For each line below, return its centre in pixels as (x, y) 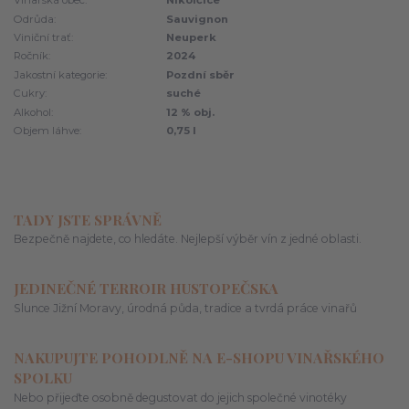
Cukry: (30, 94)
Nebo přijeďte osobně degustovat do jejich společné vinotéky (180, 397)
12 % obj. (191, 112)
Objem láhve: (47, 130)
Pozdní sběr (201, 74)
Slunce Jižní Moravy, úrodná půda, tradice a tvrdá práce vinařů (185, 308)
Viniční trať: (43, 37)
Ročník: (32, 56)
